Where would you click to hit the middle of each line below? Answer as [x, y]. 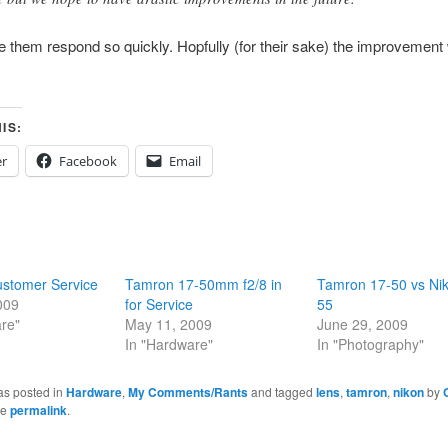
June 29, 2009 [363, 323]
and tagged [281, 391]
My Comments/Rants [187, 391]
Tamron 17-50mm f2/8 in [203, 283]
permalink [38, 409]
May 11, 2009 [168, 323]
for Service [158, 303]
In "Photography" [371, 343]
